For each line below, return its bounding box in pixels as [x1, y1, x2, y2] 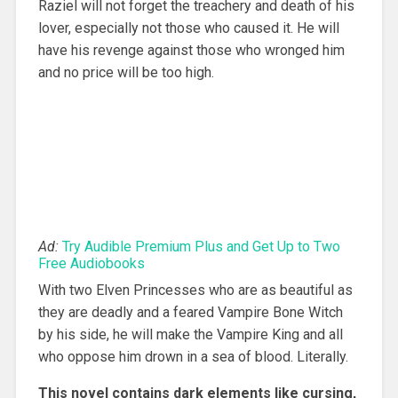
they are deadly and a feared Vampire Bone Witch [37, 304, 343, 322]
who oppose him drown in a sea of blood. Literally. [37, 348, 348, 366]
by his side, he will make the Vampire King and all [37, 326, 343, 344]
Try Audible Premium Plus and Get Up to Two [61, 238, 340, 256]
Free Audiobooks [37, 255, 145, 273]
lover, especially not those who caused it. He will [37, 20, 339, 37]
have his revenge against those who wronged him [37, 42, 345, 60]
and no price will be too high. [37, 64, 214, 82]
